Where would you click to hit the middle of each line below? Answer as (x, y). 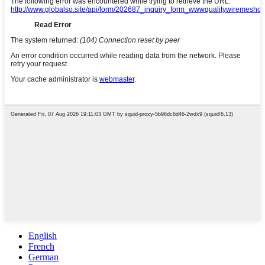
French (41, 247)
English (43, 236)
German (43, 257)
